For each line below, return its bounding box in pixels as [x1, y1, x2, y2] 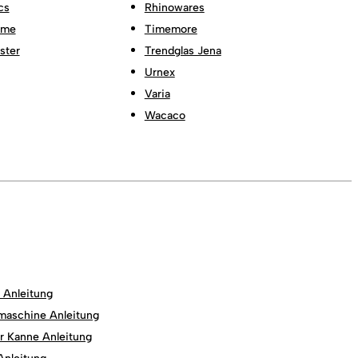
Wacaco [144, 108, 185, 122]
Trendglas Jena [144, 43, 221, 58]
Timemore [144, 22, 197, 36]
